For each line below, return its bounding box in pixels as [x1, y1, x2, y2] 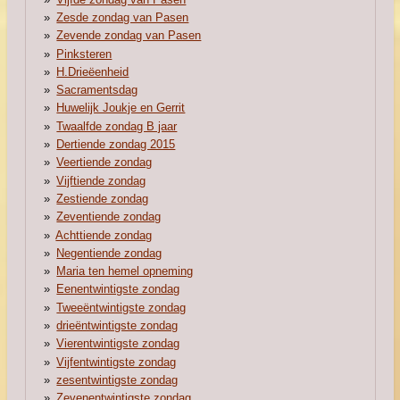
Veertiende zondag [56, 155, 153, 170]
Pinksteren [56, 46, 112, 61]
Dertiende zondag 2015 [56, 137, 176, 152]
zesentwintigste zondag [56, 372, 179, 387]
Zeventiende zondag [56, 210, 162, 224]
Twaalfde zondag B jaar [56, 119, 178, 133]
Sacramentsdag [56, 83, 138, 97]
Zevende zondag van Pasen [56, 29, 202, 43]
